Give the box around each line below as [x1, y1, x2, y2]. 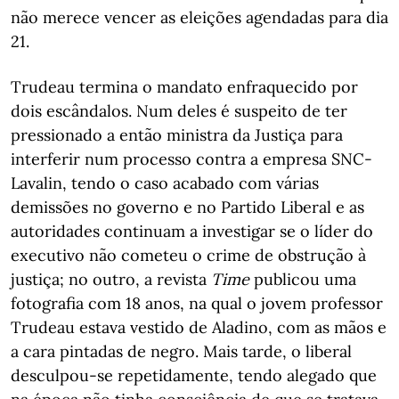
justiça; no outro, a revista [11, 269, 211, 289]
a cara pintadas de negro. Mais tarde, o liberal [11, 341, 352, 362]
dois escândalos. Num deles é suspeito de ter [11, 101, 347, 121]
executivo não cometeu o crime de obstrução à [11, 245, 366, 265]
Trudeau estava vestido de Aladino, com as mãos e [11, 317, 387, 338]
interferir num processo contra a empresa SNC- [11, 149, 372, 169]
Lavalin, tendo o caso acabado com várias [11, 173, 319, 193]
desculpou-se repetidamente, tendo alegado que [11, 365, 377, 386]
